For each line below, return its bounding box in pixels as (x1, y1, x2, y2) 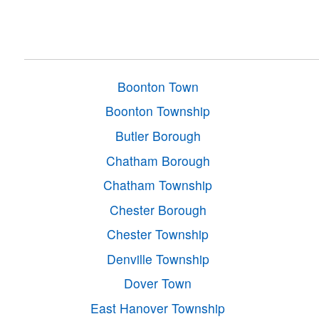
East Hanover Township (90, 298, 226, 317)
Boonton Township (105, 102, 211, 120)
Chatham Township (103, 176, 213, 194)
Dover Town (124, 274, 192, 293)
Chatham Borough (105, 151, 210, 169)
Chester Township (107, 225, 209, 244)
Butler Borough (115, 127, 201, 145)
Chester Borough (109, 200, 206, 219)
